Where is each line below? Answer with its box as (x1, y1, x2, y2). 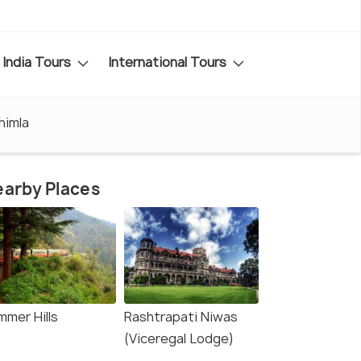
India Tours (2, 52, 74, 71)
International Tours (108, 52, 230, 71)
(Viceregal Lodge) (124, 330, 234, 348)
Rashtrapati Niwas (124, 308, 238, 326)
